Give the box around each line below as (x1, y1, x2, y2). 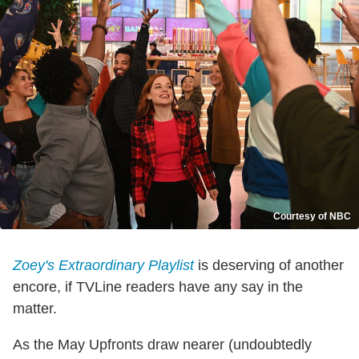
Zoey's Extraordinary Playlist (13, 257, 194, 274)
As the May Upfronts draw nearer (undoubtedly (13, 337, 312, 353)
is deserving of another (194, 257, 344, 274)
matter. (13, 301, 57, 317)
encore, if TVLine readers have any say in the (13, 279, 303, 296)
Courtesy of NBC (273, 211, 351, 223)
